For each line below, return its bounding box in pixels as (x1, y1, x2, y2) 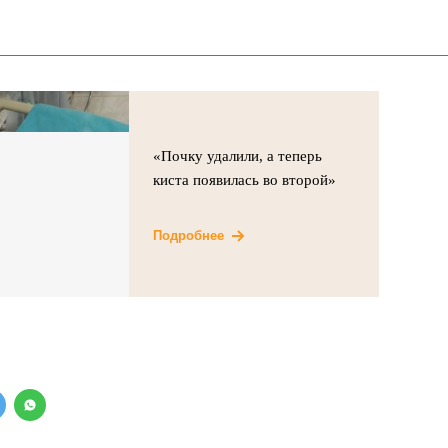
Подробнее (153, 227, 225, 243)
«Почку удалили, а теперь (153, 147, 323, 164)
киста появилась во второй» (153, 171, 337, 188)
